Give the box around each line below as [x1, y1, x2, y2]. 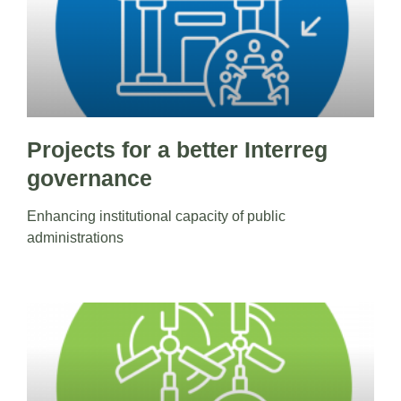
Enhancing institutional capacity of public [27, 209, 286, 225]
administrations [27, 230, 124, 246]
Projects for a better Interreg [27, 137, 328, 163]
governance [27, 166, 152, 192]
